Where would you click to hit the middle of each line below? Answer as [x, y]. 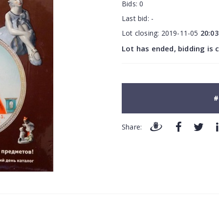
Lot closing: [142, 33]
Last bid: [137, 18]
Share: [132, 127]
